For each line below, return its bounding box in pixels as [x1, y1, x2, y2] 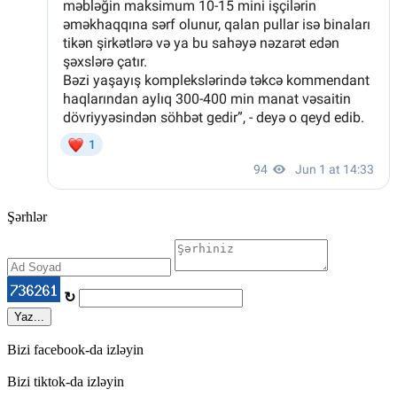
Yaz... [14, 310, 44, 324]
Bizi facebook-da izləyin [7, 342, 144, 358]
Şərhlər [7, 209, 47, 225]
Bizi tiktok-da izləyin [7, 374, 124, 390]
